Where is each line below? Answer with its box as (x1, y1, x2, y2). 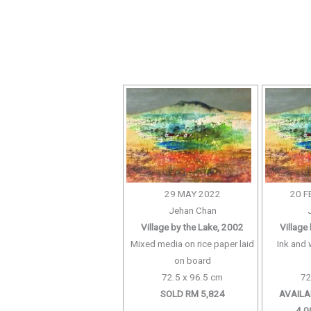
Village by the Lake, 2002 (141, 221, 244, 233)
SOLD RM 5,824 (160, 288, 225, 300)
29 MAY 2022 (164, 188, 221, 200)
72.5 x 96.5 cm (162, 271, 224, 283)
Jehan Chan (168, 205, 217, 217)
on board (174, 255, 211, 267)
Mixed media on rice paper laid (131, 238, 255, 250)
